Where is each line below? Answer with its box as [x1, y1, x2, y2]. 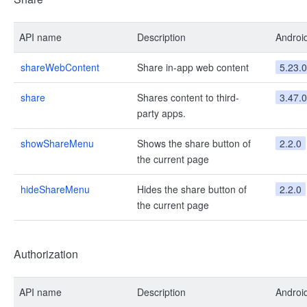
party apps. [137, 106, 186, 120]
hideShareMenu [21, 182, 90, 196]
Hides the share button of [137, 182, 247, 196]
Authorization [14, 246, 78, 262]
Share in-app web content [137, 60, 249, 74]
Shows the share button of [137, 136, 251, 150]
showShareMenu [21, 136, 94, 150]
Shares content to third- [137, 90, 239, 104]
